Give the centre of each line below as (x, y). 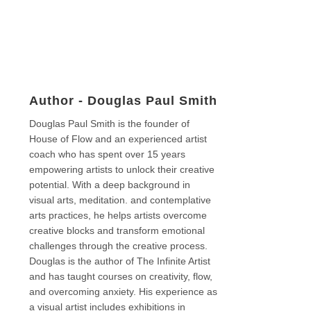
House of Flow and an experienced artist (118, 138)
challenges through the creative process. (119, 245)
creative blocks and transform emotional (117, 230)
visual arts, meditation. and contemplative (120, 200)
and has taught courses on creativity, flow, (121, 276)
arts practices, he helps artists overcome (118, 215)
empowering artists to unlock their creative (122, 169)
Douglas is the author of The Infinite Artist (120, 261)
